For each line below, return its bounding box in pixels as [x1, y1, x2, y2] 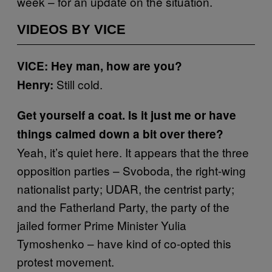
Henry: [17, 76, 56, 93]
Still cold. [56, 75, 103, 92]
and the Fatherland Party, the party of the [17, 198, 229, 215]
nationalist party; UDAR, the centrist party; [17, 180, 234, 197]
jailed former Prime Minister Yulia [17, 216, 186, 233]
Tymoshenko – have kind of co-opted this [17, 234, 231, 251]
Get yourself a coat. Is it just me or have [17, 106, 236, 123]
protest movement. [17, 253, 114, 270]
